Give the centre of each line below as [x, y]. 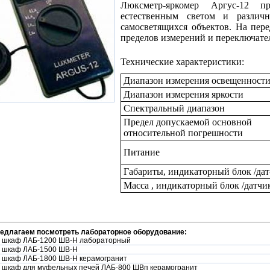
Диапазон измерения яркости [184, 94]
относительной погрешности [183, 133]
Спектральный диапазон [174, 108]
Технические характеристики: [184, 62]
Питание [142, 152]
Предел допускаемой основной [188, 122]
